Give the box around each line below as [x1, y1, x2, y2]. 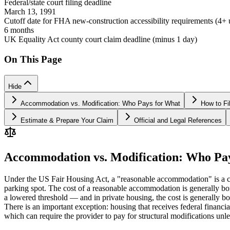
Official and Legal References [134, 116, 222, 124]
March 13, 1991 [4, 7, 56, 16]
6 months [4, 26, 34, 35]
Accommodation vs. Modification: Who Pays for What [21, 99, 180, 107]
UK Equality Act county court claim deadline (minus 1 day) [4, 35, 197, 44]
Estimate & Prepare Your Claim [21, 116, 113, 124]
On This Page [4, 53, 62, 65]
